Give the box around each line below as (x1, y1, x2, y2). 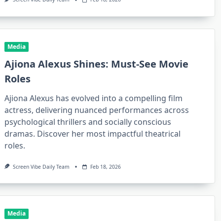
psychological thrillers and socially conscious (4, 116, 172, 127)
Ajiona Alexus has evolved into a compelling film (4, 92, 183, 104)
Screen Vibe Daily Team (12, 163, 70, 170)
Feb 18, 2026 (90, 163, 121, 170)
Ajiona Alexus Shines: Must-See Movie (4, 57, 189, 71)
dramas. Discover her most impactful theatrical (4, 128, 181, 139)
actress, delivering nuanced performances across (4, 104, 189, 115)
